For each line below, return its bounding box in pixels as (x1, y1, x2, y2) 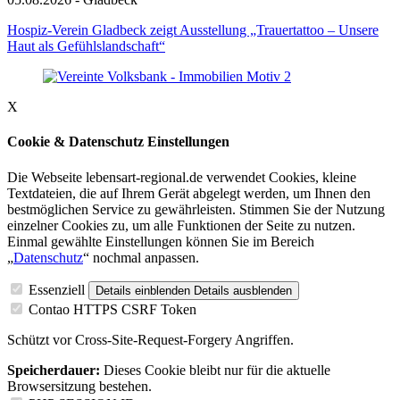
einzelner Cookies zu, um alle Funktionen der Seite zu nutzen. (7, 217, 355, 233)
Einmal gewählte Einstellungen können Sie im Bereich (7, 233, 314, 249)
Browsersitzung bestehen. (7, 378, 152, 394)
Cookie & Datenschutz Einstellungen (7, 134, 229, 150)
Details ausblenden (194, 283, 292, 297)
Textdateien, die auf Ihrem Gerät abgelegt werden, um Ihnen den (7, 185, 371, 201)
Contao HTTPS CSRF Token (29, 301, 196, 317)
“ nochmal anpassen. (83, 249, 199, 265)
